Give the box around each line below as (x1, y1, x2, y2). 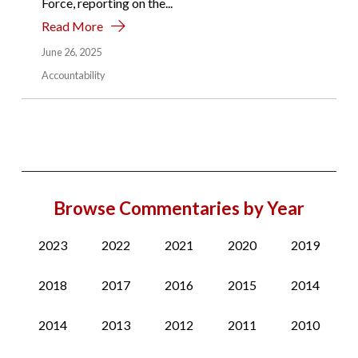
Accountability (41, 68, 105, 82)
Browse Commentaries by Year (53, 197, 304, 219)
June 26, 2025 (41, 45, 101, 58)
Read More (41, 18, 103, 34)
